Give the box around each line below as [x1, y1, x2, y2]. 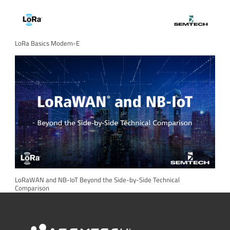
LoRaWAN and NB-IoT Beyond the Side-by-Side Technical [14, 175, 180, 185]
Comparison [14, 183, 49, 194]
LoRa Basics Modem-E [14, 39, 80, 49]
